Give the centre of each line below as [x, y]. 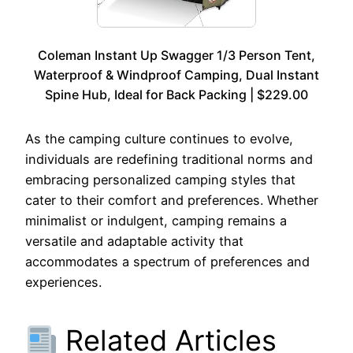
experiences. [63, 282]
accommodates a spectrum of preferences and [167, 262]
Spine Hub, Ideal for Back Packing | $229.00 [176, 95]
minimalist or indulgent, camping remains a [156, 221]
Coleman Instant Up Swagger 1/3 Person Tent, [176, 56]
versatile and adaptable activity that [134, 242]
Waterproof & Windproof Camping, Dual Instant [176, 75]
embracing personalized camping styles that [160, 180]
